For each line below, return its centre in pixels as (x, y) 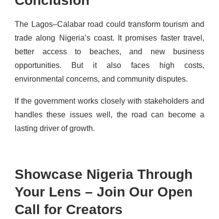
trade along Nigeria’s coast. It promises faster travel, (109, 38)
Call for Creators (69, 209)
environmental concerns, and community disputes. (102, 79)
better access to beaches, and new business (109, 51)
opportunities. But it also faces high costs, (109, 65)
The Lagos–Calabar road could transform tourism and (109, 24)
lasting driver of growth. (55, 128)
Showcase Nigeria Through (104, 174)
